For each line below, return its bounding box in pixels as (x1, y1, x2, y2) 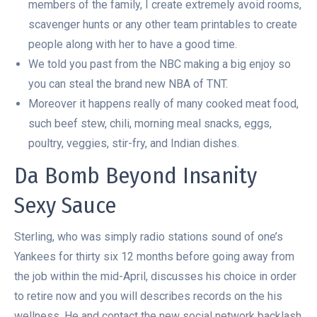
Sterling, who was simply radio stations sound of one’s (14, 230, 283, 243)
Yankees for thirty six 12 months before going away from (14, 250, 294, 263)
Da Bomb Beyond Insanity (14, 162, 257, 189)
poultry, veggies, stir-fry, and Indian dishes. (28, 137, 239, 150)
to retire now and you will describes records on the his (14, 289, 282, 303)
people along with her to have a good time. (28, 38, 237, 51)
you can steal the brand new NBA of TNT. (28, 77, 228, 91)
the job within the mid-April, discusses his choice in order (14, 270, 296, 283)
